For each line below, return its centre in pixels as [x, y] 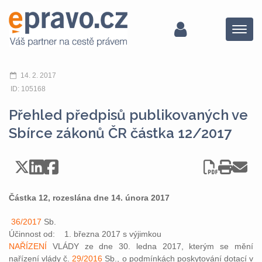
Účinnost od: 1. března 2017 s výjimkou [85, 234]
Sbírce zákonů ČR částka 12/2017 [120, 133]
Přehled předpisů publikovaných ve [128, 115]
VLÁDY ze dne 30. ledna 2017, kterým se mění [150, 246]
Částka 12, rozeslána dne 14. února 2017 [89, 198]
